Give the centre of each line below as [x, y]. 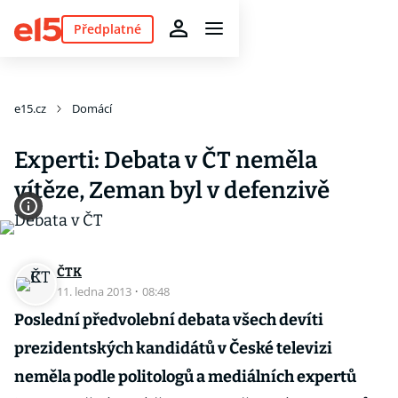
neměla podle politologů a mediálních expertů [185, 377]
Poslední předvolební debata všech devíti [169, 320]
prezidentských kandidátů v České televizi [173, 348]
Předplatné [107, 28]
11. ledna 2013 [96, 291]
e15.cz [30, 108]
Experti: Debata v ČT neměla [166, 160]
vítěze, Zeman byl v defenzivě [172, 191]
